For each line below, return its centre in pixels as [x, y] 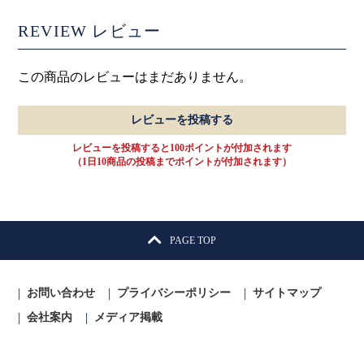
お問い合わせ [61, 292]
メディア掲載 [129, 317]
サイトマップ [287, 292]
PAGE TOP [192, 240]
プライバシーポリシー [174, 292]
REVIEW [53, 30]
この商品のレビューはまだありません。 [135, 76]
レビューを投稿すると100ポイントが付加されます [182, 147]
